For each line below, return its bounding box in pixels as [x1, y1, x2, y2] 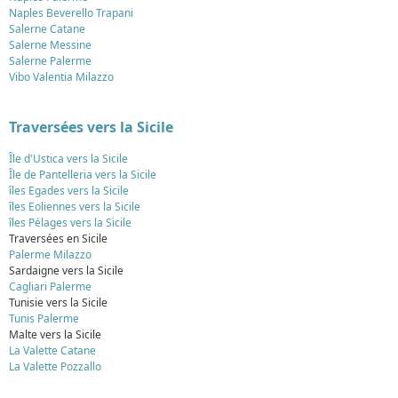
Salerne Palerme [9, 53, 92, 69]
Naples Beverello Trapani [9, 5, 133, 21]
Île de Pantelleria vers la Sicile [9, 167, 156, 183]
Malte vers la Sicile [9, 327, 101, 343]
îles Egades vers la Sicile [9, 183, 129, 199]
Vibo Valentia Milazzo [9, 69, 114, 85]
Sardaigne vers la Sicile [9, 263, 123, 279]
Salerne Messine [9, 37, 92, 53]
